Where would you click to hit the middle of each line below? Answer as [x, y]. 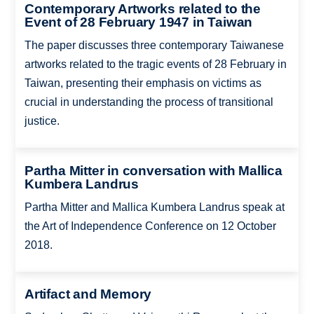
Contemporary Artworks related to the [142, 9]
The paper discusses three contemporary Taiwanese [154, 46]
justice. [42, 121]
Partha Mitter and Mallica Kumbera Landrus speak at [154, 207]
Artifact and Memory [88, 294]
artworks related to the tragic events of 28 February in [155, 64]
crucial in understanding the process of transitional [149, 102]
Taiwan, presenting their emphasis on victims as [143, 83]
